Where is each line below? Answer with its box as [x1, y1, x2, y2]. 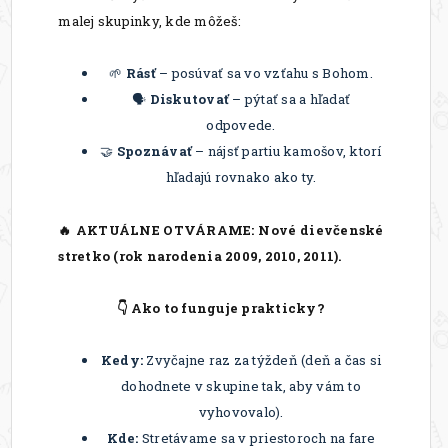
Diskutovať [149, 90, 229, 109]
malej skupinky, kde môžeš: [58, 11, 241, 30]
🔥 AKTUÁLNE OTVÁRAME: [58, 220, 255, 239]
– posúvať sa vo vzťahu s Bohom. [155, 64, 373, 83]
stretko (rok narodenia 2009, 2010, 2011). [58, 246, 342, 265]
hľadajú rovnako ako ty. [165, 168, 317, 187]
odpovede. [206, 116, 276, 135]
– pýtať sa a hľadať [229, 90, 350, 109]
